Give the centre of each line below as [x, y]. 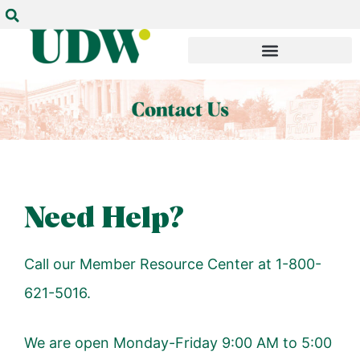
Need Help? [104, 219]
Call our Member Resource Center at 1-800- [173, 264]
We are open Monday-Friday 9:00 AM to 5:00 [178, 342]
